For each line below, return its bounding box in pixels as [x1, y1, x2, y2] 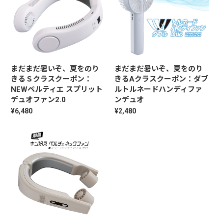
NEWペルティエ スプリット [11, 84, 103, 94]
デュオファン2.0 [11, 95, 66, 104]
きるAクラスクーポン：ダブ [114, 74, 208, 83]
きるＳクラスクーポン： [11, 74, 92, 83]
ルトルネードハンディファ [114, 84, 202, 94]
